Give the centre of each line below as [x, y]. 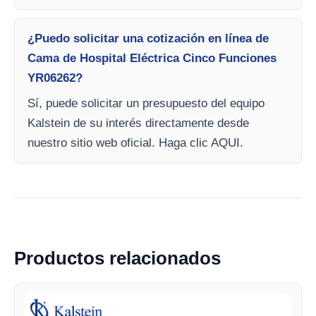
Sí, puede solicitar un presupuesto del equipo [146, 103]
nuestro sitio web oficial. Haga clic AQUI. [135, 143]
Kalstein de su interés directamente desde [138, 123]
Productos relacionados [117, 258]
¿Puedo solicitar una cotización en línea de [148, 38]
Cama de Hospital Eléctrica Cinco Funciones [152, 58]
